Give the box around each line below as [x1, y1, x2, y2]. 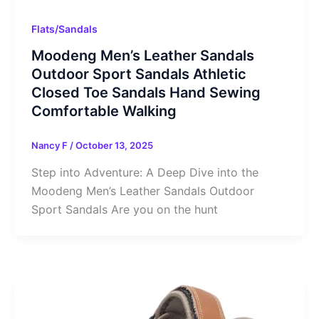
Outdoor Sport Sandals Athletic [31, 66, 246, 83]
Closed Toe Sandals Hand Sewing [31, 84, 261, 102]
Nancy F [31, 140, 70, 152]
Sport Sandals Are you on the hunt [31, 202, 218, 217]
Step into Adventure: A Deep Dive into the [31, 165, 258, 180]
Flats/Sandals [31, 22, 98, 35]
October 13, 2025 [75, 140, 153, 152]
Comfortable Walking [31, 103, 177, 120]
